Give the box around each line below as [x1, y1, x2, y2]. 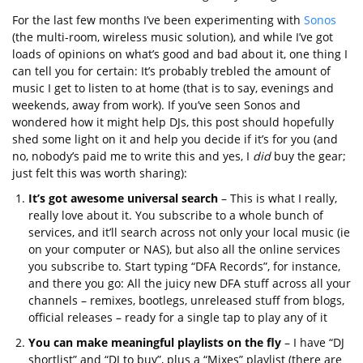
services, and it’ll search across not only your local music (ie [28, 224, 350, 240]
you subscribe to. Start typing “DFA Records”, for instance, [28, 258, 340, 274]
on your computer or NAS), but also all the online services [28, 241, 340, 257]
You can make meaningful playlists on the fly [28, 334, 281, 350]
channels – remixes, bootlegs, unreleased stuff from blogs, [28, 292, 344, 308]
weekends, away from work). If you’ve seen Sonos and [12, 96, 301, 113]
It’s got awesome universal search [28, 190, 218, 206]
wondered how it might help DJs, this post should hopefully [12, 113, 334, 130]
